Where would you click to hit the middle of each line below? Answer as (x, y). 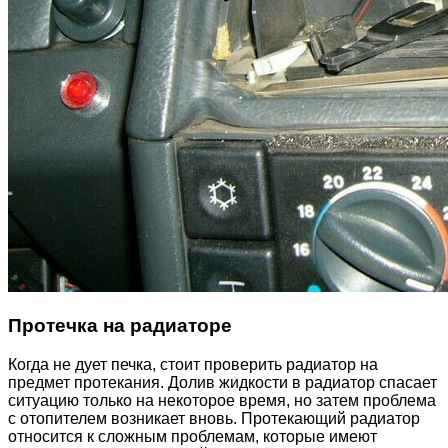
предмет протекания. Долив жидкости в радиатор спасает (222, 382)
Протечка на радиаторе (120, 326)
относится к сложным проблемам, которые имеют (192, 436)
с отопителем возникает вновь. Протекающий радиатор (214, 418)
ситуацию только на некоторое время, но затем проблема (222, 400)
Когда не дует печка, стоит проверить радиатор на (193, 364)
